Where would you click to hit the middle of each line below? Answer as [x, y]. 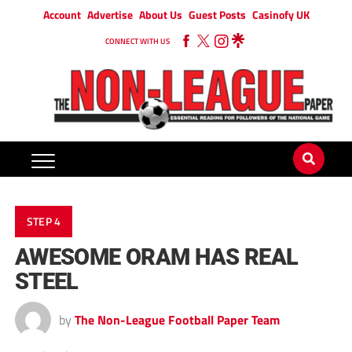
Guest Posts [217, 15]
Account [62, 15]
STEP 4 [44, 222]
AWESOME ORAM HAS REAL [156, 257]
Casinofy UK [280, 15]
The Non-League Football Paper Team [177, 320]
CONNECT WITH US [137, 41]
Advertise [110, 15]
